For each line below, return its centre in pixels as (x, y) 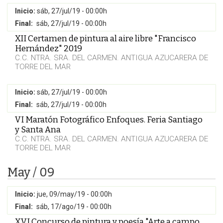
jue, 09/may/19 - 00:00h (74, 194)
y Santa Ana (38, 129)
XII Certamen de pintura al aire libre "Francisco (106, 38)
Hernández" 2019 (49, 48)
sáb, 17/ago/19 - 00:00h (74, 207)
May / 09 (31, 172)
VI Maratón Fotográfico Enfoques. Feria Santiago (109, 119)
